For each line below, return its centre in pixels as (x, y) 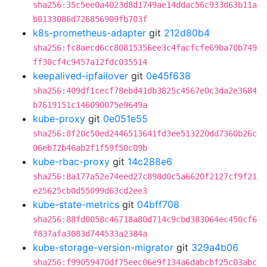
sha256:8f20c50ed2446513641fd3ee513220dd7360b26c (145, 133)
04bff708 (158, 204)
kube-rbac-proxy (71, 162)
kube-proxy (59, 119)
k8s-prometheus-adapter (89, 33)
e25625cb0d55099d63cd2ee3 (90, 191)
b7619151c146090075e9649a (90, 105)
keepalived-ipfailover (80, 76)
